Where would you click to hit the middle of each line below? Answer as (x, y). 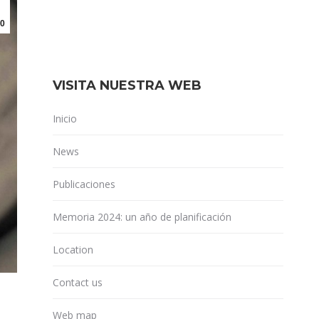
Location (73, 250)
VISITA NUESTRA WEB (127, 85)
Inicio (65, 119)
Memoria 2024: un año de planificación (142, 217)
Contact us (78, 282)
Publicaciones (84, 184)
